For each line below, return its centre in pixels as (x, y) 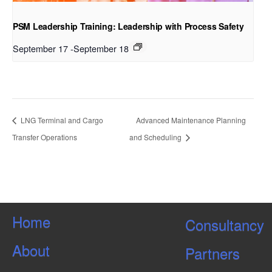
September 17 (40, 49)
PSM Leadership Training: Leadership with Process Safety (128, 26)
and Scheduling (156, 137)
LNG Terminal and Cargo (61, 120)
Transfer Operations (45, 137)
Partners (212, 253)
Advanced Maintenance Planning (191, 120)
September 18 (101, 49)
